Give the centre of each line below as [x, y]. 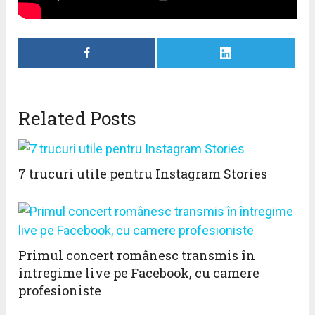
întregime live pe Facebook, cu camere [139, 273]
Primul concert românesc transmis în [137, 256]
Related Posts [78, 118]
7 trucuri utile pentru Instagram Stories [143, 174]
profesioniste [60, 291]
